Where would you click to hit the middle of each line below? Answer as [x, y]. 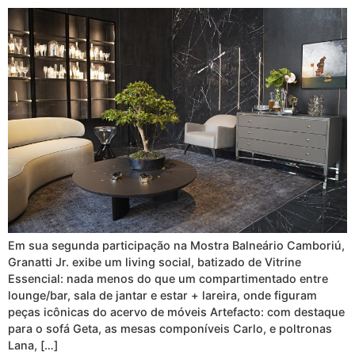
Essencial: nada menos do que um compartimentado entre [168, 279]
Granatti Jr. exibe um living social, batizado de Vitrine [155, 262]
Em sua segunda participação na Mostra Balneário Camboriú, [176, 246]
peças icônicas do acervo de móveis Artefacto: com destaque [176, 312]
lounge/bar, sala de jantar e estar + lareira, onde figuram [162, 296]
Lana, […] [33, 345]
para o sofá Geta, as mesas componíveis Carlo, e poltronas [170, 329]
